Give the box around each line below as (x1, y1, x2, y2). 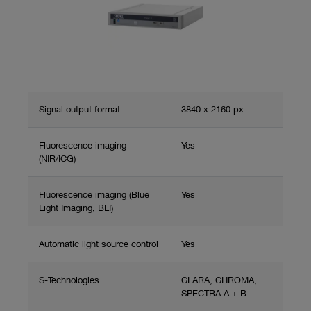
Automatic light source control (39, 237, 158, 249)
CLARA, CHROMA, (181, 274, 257, 285)
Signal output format (39, 103, 120, 115)
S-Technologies (39, 274, 99, 285)
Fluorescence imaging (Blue (39, 188, 149, 200)
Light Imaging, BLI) (39, 201, 113, 213)
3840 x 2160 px (181, 103, 244, 115)
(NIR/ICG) (39, 152, 76, 164)
